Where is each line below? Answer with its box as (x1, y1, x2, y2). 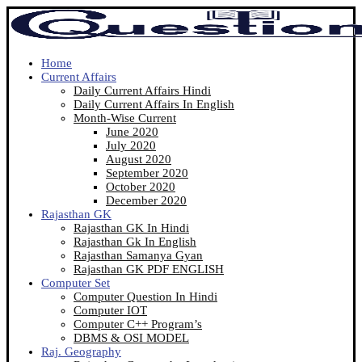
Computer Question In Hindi (74, 290, 217, 303)
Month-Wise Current (74, 112, 176, 124)
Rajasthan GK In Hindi (74, 221, 189, 234)
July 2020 (106, 139, 156, 152)
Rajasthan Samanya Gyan (74, 249, 203, 262)
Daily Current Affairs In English (74, 98, 234, 111)
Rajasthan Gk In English (74, 235, 196, 248)
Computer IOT (74, 304, 147, 317)
